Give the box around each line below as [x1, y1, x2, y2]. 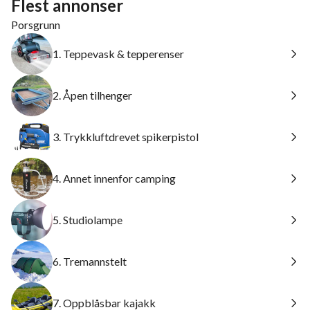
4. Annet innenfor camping [53, 172, 176, 185]
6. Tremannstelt [53, 255, 127, 268]
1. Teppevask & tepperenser [53, 47, 184, 60]
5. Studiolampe [53, 213, 122, 226]
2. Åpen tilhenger [53, 89, 132, 102]
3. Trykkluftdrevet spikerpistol [53, 130, 199, 143]
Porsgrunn [11, 18, 60, 31]
